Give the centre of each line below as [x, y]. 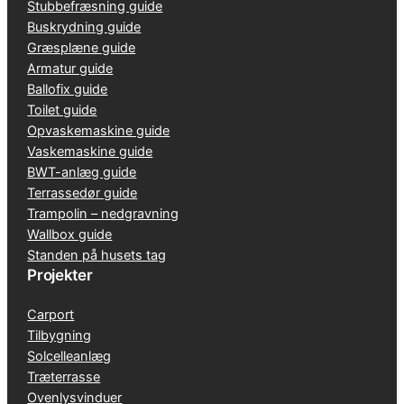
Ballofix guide [68, 89]
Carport [51, 314]
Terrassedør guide [83, 193]
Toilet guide [62, 110]
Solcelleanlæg [69, 356]
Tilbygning [60, 335]
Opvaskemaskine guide [99, 130]
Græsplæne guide [82, 47]
